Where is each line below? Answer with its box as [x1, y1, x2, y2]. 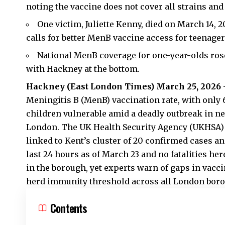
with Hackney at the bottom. [26, 64, 140, 74]
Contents [50, 200, 87, 216]
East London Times [70, 81, 151, 92]
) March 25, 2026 [151, 81, 221, 92]
